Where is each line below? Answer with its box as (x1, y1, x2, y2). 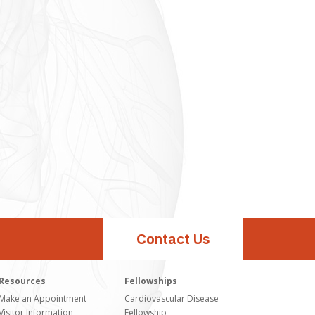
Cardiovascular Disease (124, 292, 219, 304)
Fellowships (124, 275, 177, 287)
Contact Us (136, 234, 210, 247)
